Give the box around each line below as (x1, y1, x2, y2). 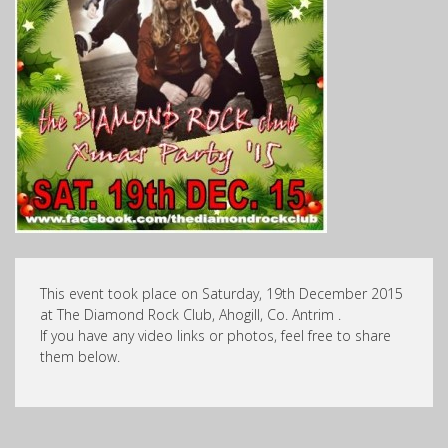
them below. (40, 347, 120, 366)
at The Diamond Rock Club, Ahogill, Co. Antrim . (40, 305, 341, 324)
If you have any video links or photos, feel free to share (40, 326, 391, 345)
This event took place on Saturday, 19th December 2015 (40, 284, 403, 303)
